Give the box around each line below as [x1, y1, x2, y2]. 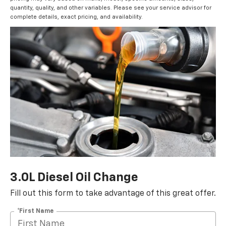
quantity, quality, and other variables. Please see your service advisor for [10, 5, 211, 11]
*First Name [17, 208, 53, 214]
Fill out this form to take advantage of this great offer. [10, 189, 216, 198]
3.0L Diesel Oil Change [10, 171, 138, 184]
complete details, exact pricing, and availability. [10, 14, 143, 20]
